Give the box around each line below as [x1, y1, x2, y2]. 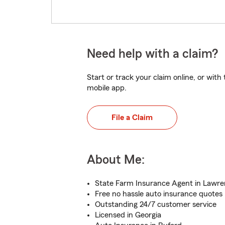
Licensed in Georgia [95, 211, 161, 219]
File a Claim [111, 114, 153, 122]
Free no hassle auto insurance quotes [95, 190, 222, 198]
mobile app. [87, 84, 127, 92]
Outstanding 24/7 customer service [95, 200, 216, 208]
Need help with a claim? [87, 48, 218, 60]
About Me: [87, 154, 145, 166]
